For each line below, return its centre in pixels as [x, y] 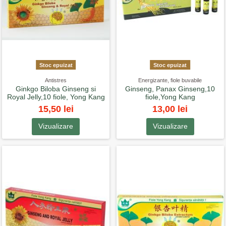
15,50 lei [56, 109]
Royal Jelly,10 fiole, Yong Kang [56, 97]
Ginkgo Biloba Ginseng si [56, 89]
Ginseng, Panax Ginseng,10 [170, 89]
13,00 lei [170, 109]
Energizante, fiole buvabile [170, 80]
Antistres [56, 80]
